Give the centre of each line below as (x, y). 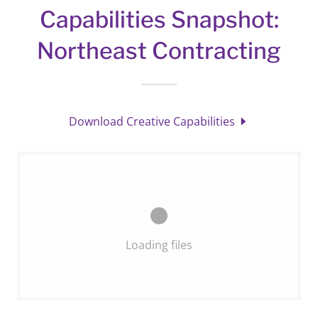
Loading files (159, 245)
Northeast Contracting (159, 51)
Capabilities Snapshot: (159, 20)
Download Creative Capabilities (152, 121)
